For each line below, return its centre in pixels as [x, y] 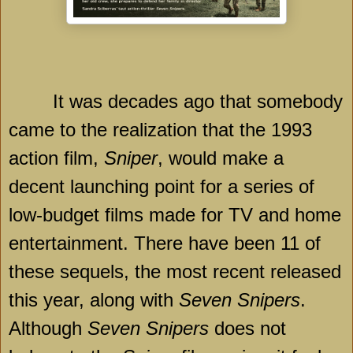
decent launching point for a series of [162, 186]
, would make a [221, 158]
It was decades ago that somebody [176, 101]
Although [48, 328]
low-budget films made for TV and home [175, 214]
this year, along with [94, 299]
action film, [56, 158]
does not [247, 328]
